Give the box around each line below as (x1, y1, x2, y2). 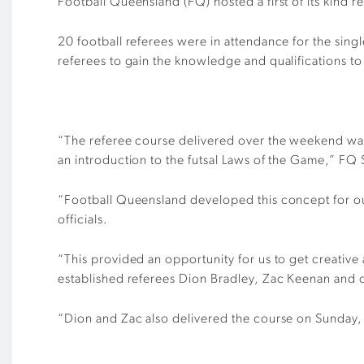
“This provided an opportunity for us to (58, 253, 290, 266)
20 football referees (58, 36, 178, 49)
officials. (58, 214, 108, 227)
